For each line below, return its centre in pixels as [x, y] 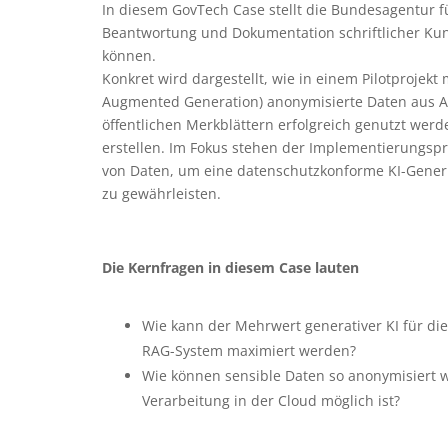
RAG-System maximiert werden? [249, 351]
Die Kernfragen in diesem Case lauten [230, 268]
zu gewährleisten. [161, 194]
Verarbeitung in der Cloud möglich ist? [271, 401]
